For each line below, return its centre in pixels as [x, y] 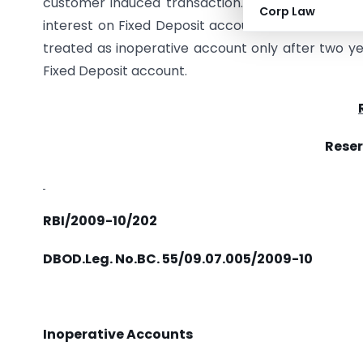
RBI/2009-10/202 [100, 221]
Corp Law [287, 11]
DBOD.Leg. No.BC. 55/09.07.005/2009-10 [178, 258]
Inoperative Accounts [118, 334]
